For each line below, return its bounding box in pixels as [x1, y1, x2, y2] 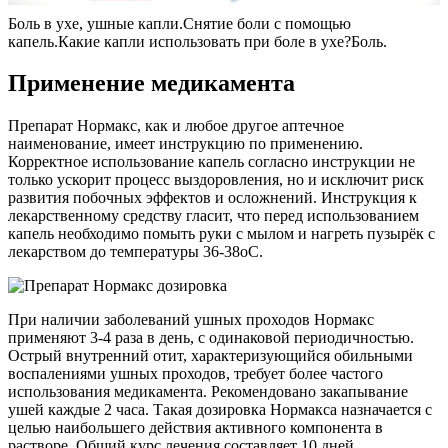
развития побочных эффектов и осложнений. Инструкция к [8, 189, 417, 207]
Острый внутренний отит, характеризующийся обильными [8, 347, 413, 365]
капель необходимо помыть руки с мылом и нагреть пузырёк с [8, 225, 435, 243]
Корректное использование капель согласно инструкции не [8, 153, 415, 171]
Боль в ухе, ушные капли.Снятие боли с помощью [8, 14, 351, 32]
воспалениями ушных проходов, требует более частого [8, 365, 383, 383]
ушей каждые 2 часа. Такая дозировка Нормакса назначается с [8, 401, 432, 419]
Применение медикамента [8, 70, 295, 97]
